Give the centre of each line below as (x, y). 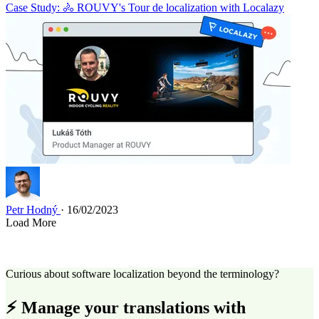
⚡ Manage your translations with (126, 308)
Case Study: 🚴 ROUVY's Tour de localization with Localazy (145, 8)
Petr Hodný (33, 210)
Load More (31, 223)
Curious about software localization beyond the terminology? (142, 274)
